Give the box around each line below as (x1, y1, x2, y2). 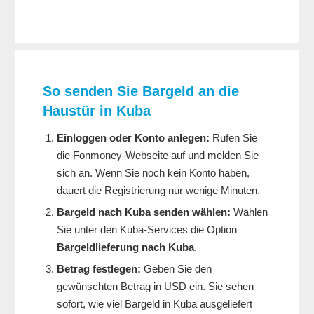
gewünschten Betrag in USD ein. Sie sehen (57, 280, 254, 293)
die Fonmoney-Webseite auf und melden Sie (57, 149, 259, 162)
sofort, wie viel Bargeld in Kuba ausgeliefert (57, 298, 252, 310)
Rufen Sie (210, 132, 257, 144)
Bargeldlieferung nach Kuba (57, 241, 194, 254)
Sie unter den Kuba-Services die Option (57, 224, 237, 236)
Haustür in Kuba (43, 103, 151, 119)
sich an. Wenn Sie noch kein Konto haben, (57, 167, 250, 179)
